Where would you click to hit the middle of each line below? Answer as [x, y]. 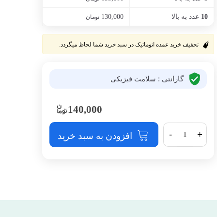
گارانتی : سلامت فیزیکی [147, 79]
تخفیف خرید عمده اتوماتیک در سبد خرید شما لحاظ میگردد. [130, 45]
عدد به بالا [186, 16]
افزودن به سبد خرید [95, 136]
